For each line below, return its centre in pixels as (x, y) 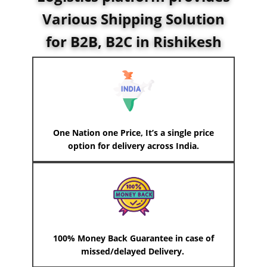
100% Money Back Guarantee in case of (133, 238)
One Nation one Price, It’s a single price (133, 133)
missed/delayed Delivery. (133, 252)
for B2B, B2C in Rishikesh (133, 42)
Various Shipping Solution (133, 19)
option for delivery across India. (133, 146)
